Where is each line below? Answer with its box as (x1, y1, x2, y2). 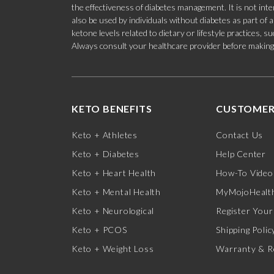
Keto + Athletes (72, 130, 138, 141)
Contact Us (216, 130, 264, 141)
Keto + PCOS (72, 224, 127, 235)
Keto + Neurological (72, 206, 155, 217)
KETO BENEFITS (72, 103, 152, 115)
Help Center (216, 149, 266, 160)
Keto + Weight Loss (72, 243, 154, 254)
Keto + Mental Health (72, 187, 161, 198)
